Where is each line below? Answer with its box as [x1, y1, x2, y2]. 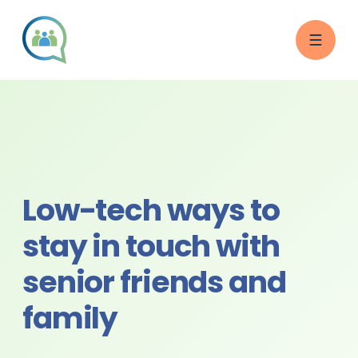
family [22, 306, 118, 336]
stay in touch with [22, 234, 280, 264]
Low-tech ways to [22, 198, 280, 228]
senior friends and [22, 270, 286, 300]
